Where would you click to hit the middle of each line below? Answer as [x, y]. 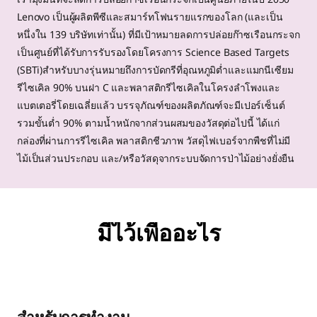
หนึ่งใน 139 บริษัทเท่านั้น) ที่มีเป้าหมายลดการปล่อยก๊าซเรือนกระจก [158, 34]
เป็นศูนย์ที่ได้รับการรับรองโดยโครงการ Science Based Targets [153, 52]
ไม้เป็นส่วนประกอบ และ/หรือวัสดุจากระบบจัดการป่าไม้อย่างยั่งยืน [156, 158]
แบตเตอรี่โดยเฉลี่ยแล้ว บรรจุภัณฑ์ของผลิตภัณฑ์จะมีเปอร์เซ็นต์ [151, 105]
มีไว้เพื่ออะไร [158, 233]
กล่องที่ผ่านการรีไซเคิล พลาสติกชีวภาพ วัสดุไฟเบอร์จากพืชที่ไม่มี [154, 140]
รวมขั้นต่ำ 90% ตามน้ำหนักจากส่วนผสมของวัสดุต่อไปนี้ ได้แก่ [148, 123]
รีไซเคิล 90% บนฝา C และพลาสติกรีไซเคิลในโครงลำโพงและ [149, 87]
